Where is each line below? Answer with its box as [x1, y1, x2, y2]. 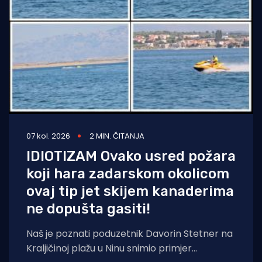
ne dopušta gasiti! [26, 200, 150, 217]
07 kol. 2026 [26, 130, 70, 142]
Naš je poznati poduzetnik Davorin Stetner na [26, 226, 233, 240]
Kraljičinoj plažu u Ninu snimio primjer [26, 241, 192, 255]
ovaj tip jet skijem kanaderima [26, 182, 234, 199]
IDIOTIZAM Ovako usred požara [26, 147, 236, 164]
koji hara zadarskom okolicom [26, 165, 229, 182]
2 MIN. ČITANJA [89, 130, 144, 142]
